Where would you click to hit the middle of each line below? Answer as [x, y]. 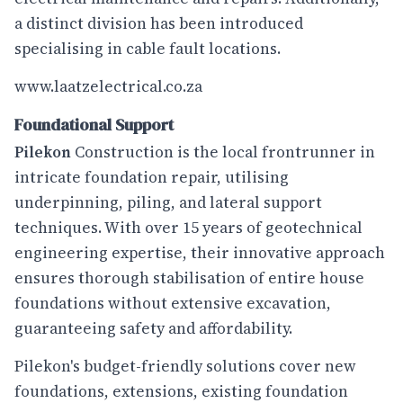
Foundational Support [94, 125]
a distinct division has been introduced [159, 24]
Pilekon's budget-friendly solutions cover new [185, 367]
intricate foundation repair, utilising [152, 178]
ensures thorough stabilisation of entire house [189, 278]
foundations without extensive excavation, [173, 304]
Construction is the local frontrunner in [225, 152]
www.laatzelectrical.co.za [108, 86]
